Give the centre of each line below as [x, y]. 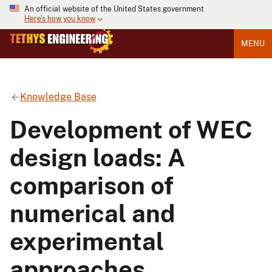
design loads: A [97, 157]
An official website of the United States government [114, 9]
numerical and [92, 213]
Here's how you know [60, 19]
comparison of [92, 185]
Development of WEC [131, 129]
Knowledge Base [58, 97]
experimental [87, 241]
